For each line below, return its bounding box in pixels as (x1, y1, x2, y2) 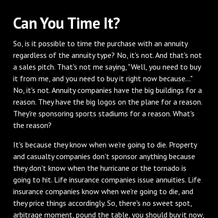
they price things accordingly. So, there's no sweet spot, (13, 198, 192, 208)
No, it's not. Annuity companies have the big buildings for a (13, 85, 202, 95)
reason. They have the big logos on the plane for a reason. (13, 96, 202, 107)
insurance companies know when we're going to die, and (13, 186, 193, 196)
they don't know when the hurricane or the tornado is (13, 163, 186, 173)
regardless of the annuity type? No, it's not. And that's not (13, 50, 202, 60)
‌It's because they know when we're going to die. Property (13, 139, 197, 149)
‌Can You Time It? (13, 12, 120, 33)
